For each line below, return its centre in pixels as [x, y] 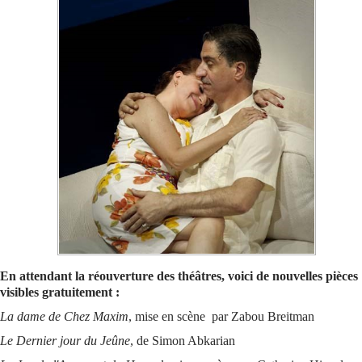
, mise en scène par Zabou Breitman [221, 316]
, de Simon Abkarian [183, 341]
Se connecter [50, 28]
